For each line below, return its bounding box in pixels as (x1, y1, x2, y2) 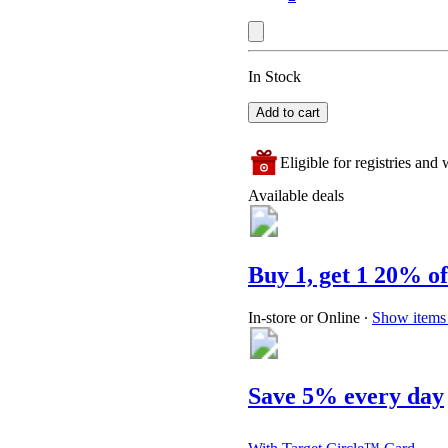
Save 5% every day (248, 382, 444, 409)
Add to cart (256, 105, 320, 121)
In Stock (248, 68, 301, 86)
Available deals (248, 187, 344, 205)
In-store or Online (248, 309, 360, 326)
